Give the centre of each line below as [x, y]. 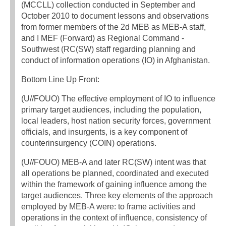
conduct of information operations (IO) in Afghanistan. [116, 61]
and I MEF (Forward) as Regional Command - [103, 38]
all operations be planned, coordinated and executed [115, 174]
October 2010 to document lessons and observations [115, 16]
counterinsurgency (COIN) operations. [89, 143]
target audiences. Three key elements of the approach [117, 196]
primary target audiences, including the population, [111, 110]
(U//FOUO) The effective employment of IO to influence [118, 99]
